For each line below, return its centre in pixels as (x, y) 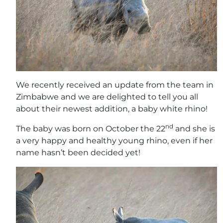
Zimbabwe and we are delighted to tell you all (107, 97)
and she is (194, 129)
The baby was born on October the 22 (91, 129)
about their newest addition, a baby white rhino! (112, 109)
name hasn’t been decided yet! (78, 153)
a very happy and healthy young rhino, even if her (114, 141)
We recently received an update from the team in (115, 85)
